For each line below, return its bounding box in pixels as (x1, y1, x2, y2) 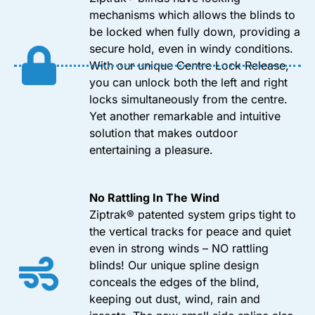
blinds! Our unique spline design (89, 258, 259, 273)
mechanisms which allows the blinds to (89, 8, 295, 22)
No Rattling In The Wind (89, 191, 219, 205)
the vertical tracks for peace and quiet (89, 224, 291, 239)
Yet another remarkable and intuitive (89, 109, 281, 124)
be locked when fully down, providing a (89, 25, 300, 39)
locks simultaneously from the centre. (89, 92, 288, 107)
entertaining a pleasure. (89, 143, 213, 157)
